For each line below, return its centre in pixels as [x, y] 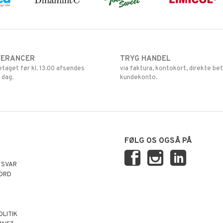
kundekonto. [138, 77]
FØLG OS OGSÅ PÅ [159, 141]
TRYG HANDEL [145, 59]
